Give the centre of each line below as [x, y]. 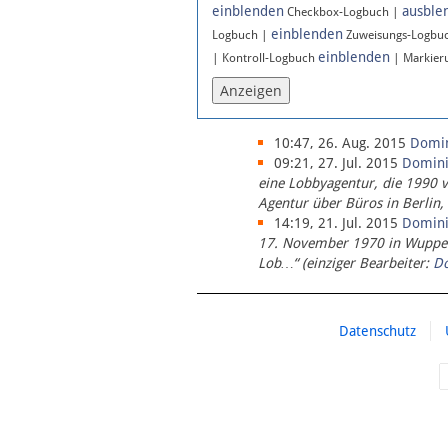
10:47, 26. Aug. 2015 [340, 143]
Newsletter [74, 24]
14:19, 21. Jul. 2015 [336, 223]
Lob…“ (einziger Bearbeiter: [345, 263]
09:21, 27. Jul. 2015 [336, 163]
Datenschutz [377, 331]
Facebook [68, 86]
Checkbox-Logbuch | [343, 12]
